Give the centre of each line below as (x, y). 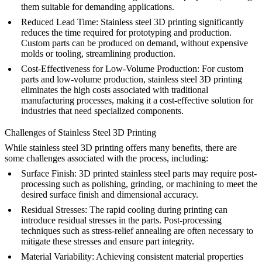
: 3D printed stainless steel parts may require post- (166, 173)
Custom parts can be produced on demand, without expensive (135, 43)
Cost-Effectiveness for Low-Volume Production (109, 68)
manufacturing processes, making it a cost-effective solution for (137, 100)
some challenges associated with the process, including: (106, 158)
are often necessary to (212, 230)
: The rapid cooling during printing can (156, 209)
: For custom (220, 68)
